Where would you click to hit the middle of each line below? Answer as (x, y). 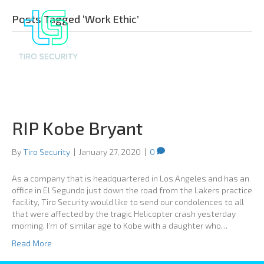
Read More (32, 243)
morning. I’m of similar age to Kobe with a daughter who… (120, 225)
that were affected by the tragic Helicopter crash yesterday (124, 213)
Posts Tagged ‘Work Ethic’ (75, 19)
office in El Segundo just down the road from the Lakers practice (132, 190)
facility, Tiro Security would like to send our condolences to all (128, 202)
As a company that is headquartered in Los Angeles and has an (131, 178)
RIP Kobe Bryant (77, 128)
